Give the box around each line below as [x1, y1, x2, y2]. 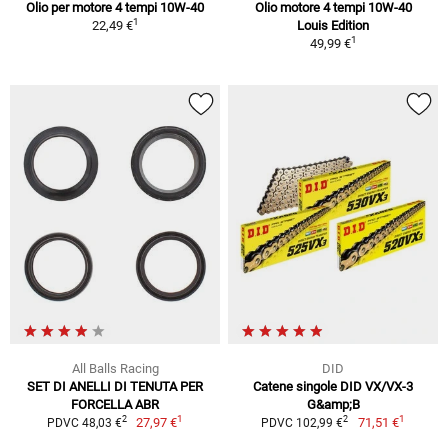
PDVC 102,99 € [261, 415, 344, 430]
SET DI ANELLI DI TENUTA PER [27, 378, 203, 394]
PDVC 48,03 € [46, 415, 122, 430]
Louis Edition [297, 17, 369, 33]
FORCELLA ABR [71, 396, 159, 412]
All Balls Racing [71, 360, 159, 376]
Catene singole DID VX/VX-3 [253, 378, 413, 394]
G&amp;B [306, 396, 360, 412]
